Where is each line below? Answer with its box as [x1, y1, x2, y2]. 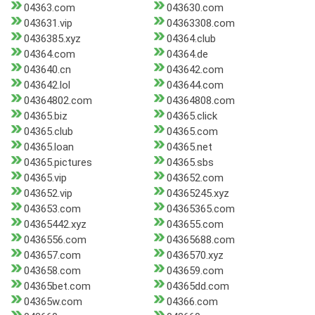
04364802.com [24, 94, 92, 108]
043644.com [166, 79, 224, 92]
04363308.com [166, 17, 235, 30]
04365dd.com [166, 280, 229, 293]
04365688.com [166, 233, 235, 247]
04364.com [24, 48, 75, 61]
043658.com [24, 264, 81, 278]
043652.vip [24, 187, 72, 200]
